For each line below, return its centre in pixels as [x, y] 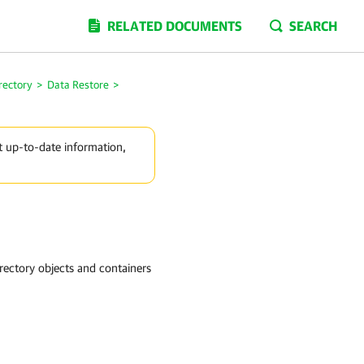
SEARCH [313, 26]
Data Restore [78, 84]
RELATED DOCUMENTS [175, 26]
